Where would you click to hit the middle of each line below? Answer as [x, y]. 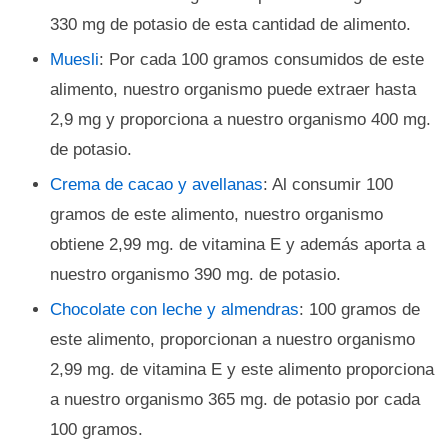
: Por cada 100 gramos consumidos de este [261, 59]
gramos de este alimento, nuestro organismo [216, 214]
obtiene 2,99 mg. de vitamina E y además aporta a [237, 244]
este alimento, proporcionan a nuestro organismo [232, 339]
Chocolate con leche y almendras [174, 309]
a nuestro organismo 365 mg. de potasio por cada [235, 399]
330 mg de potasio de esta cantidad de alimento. [230, 24]
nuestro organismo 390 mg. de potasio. [195, 274]
